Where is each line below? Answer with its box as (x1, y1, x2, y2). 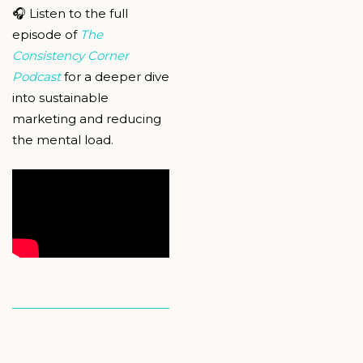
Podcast (12, 69, 61, 85)
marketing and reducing (12, 111, 161, 127)
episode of (12, 27, 80, 43)
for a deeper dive (61, 69, 169, 85)
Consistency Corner (12, 48, 129, 64)
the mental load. (12, 132, 113, 148)
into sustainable (12, 90, 109, 106)
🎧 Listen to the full (12, 6, 128, 22)
